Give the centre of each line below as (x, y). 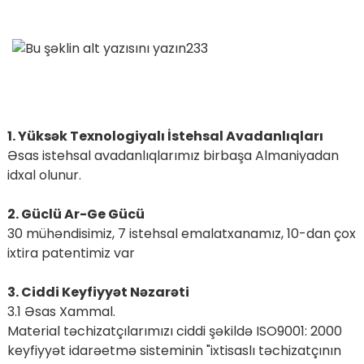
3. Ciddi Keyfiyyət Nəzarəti (98, 292)
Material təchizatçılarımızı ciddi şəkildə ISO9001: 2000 (174, 331)
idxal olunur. (44, 175)
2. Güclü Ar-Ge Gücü (76, 214)
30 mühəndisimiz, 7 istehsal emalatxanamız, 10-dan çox (181, 234)
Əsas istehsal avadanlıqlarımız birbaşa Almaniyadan (173, 156)
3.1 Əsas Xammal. (61, 312)
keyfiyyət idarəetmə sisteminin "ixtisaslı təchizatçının (174, 351)
